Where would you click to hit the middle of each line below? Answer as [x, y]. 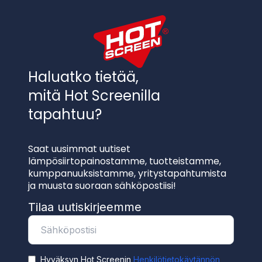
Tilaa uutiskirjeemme [85, 207]
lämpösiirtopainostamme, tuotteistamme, [125, 161]
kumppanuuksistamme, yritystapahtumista [127, 173]
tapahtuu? [65, 114]
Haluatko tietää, [83, 77]
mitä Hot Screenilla [94, 95]
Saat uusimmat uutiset [79, 149]
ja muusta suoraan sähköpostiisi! [102, 185]
